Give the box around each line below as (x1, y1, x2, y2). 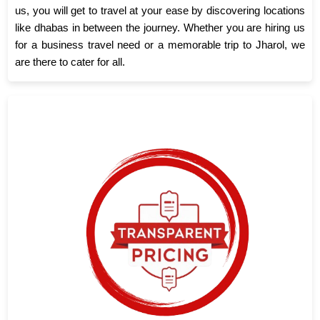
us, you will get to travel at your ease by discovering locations (15, 4, 305, 17)
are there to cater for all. (15, 56, 126, 69)
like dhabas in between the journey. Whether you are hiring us (15, 21, 305, 34)
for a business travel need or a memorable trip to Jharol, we (15, 39, 305, 51)
